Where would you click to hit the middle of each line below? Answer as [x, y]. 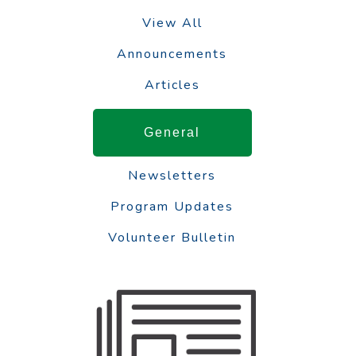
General [172, 132]
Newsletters [172, 175]
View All [172, 23]
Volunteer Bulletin [172, 237]
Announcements [172, 54]
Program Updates [172, 206]
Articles [172, 85]
